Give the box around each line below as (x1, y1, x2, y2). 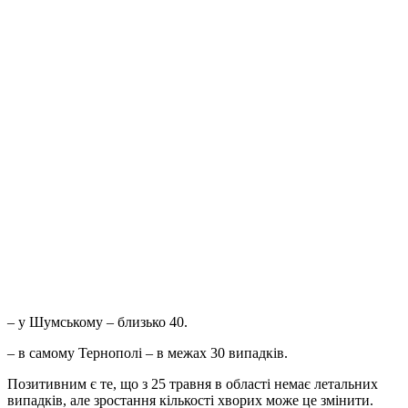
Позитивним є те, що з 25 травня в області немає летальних (7, 376, 378, 393)
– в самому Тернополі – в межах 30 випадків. (7, 345, 288, 362)
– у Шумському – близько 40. (7, 314, 188, 331)
